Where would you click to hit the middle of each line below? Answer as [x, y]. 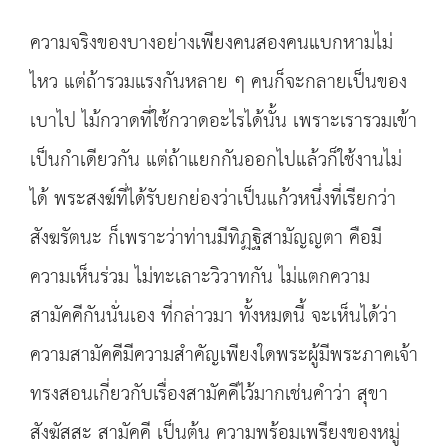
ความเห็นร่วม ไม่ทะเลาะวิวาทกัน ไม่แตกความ [200, 277]
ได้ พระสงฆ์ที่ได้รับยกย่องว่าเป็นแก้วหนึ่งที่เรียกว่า [213, 199]
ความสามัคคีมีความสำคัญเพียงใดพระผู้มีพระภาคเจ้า [224, 355]
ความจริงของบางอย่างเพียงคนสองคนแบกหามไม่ [211, 43]
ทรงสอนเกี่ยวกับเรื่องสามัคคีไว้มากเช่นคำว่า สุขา [209, 394]
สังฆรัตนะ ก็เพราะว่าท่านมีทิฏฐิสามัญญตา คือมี [206, 238]
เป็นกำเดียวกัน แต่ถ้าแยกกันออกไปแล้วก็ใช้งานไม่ [216, 160]
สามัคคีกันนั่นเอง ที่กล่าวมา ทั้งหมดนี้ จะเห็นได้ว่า [213, 316]
